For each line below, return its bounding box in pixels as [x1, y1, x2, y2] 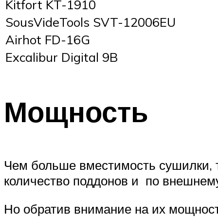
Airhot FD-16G [5, 31, 90, 47]
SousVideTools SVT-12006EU [5, 14, 176, 30]
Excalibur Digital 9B [5, 49, 118, 65]
